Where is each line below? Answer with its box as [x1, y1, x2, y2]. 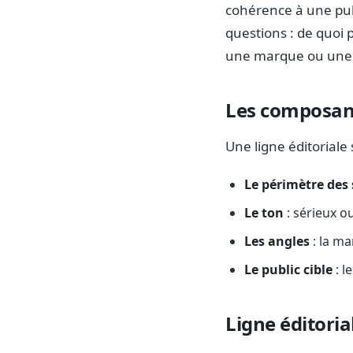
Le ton [244, 204, 284, 222]
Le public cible [244, 261, 333, 279]
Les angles [244, 232, 310, 251]
